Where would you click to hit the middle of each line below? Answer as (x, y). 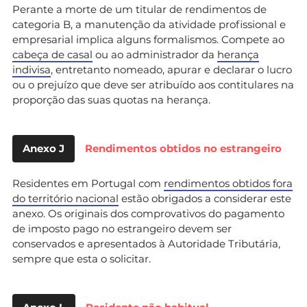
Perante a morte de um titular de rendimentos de (139, 9)
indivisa (32, 69)
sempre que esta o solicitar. (82, 258)
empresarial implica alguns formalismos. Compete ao (148, 39)
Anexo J (44, 148)
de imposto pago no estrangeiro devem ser (122, 228)
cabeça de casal (52, 54)
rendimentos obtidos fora (228, 183)
